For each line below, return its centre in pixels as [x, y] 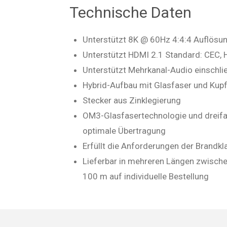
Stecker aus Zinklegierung [131, 101]
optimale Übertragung [124, 131]
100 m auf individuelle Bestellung [145, 177]
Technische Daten [130, 13]
